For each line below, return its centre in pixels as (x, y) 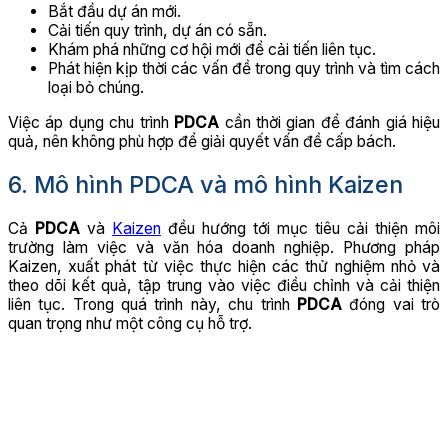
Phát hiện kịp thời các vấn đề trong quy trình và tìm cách (244, 69)
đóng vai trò (391, 304)
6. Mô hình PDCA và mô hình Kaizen (205, 185)
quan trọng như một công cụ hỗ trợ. (130, 323)
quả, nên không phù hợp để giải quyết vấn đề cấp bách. (202, 141)
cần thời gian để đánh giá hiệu (330, 122)
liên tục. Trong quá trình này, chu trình (152, 304)
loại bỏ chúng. (96, 88)
